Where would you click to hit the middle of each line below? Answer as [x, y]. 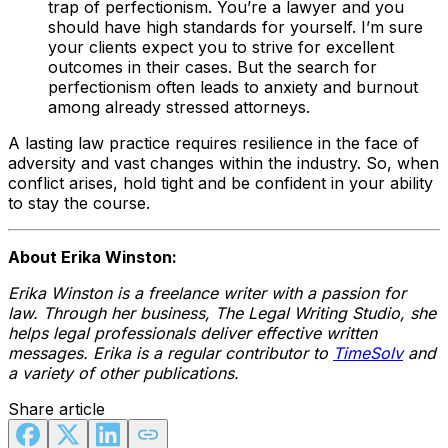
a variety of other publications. [126, 373]
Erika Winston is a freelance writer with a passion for [207, 293]
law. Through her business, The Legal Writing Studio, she [222, 313]
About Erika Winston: [92, 257]
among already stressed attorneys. [179, 107]
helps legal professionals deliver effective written [192, 333]
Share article [56, 409]
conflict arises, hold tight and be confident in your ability [220, 183]
